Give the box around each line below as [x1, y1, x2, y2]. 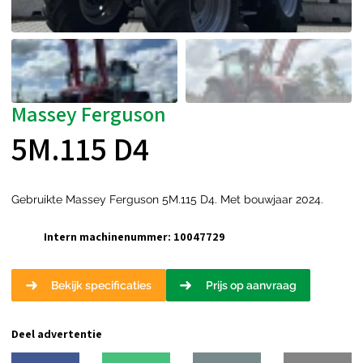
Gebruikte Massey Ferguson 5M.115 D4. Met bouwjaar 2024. [11, 193, 323, 207]
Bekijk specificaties [51, 279, 152, 293]
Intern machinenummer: [44, 228, 171, 244]
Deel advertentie [11, 327, 102, 342]
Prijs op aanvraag [205, 279, 297, 293]
